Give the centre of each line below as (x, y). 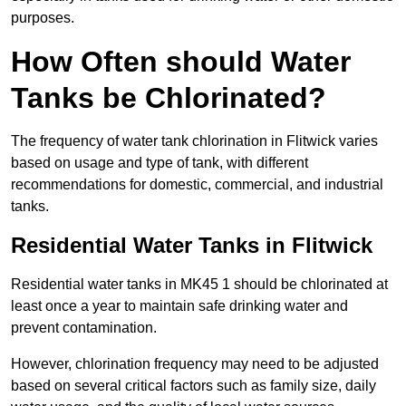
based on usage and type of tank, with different (159, 162)
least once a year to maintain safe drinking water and (179, 305)
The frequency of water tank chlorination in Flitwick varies (194, 140)
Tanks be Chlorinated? (169, 97)
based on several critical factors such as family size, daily (193, 385)
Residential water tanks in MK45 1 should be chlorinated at (199, 284)
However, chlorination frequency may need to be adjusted (195, 363)
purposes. (43, 17)
